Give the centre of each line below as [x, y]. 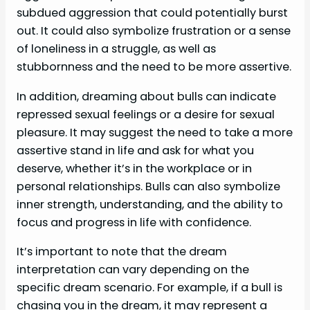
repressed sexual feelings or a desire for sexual [146, 114]
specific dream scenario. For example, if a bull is [149, 287]
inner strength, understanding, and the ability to [150, 204]
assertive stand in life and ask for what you [135, 150]
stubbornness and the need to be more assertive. [154, 67]
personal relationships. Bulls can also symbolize [148, 186]
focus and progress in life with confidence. [134, 222]
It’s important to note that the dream [122, 251]
